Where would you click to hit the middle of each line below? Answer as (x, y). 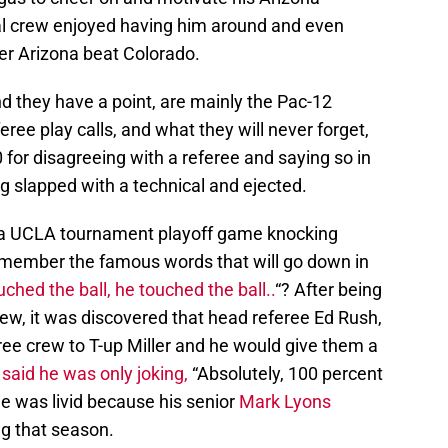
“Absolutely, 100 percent (285, 373)
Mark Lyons (285, 401)
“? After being (328, 289)
